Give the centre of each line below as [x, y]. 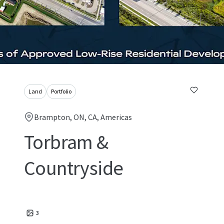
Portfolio [61, 91]
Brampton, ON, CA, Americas [83, 117]
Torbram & [66, 142]
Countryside [74, 168]
